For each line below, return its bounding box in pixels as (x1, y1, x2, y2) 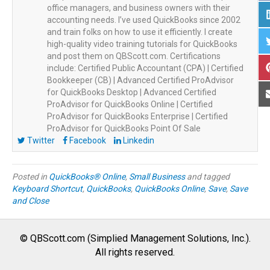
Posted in (12, 172, 49, 182)
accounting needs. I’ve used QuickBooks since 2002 (47, 15, 241, 25)
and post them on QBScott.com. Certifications (47, 51, 221, 61)
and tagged (185, 172, 230, 182)
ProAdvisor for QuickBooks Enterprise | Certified (47, 111, 228, 122)
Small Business (129, 172, 185, 182)
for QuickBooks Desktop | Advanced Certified (47, 87, 217, 98)
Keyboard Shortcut (12, 184, 83, 194)
